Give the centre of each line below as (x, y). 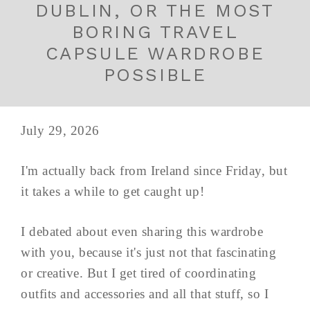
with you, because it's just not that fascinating (148, 252)
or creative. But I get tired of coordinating (138, 273)
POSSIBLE (155, 74)
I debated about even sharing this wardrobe (142, 231)
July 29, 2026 (60, 130)
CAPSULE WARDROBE (155, 53)
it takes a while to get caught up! (112, 191)
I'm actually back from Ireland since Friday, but (154, 170)
